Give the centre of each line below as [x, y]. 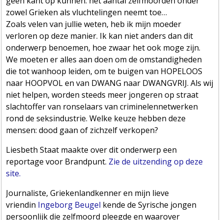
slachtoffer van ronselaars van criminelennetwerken [102, 106]
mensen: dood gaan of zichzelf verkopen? [82, 130]
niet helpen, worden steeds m [60, 95]
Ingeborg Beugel [69, 205]
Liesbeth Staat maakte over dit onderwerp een [92, 150]
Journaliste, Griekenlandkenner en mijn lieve [88, 193]
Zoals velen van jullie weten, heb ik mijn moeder [94, 24]
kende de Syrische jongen [149, 205]
